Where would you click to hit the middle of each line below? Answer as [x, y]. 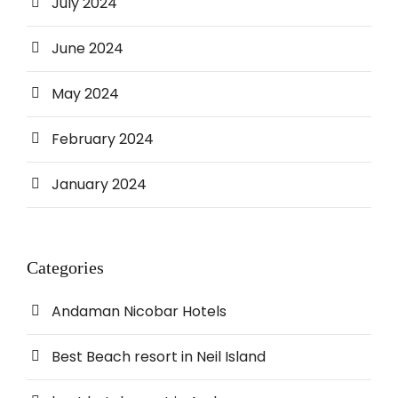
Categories [65, 268]
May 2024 [85, 94]
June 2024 [88, 49]
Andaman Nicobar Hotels [139, 312]
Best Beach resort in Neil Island [159, 357]
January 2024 [99, 185]
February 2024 [103, 139]
